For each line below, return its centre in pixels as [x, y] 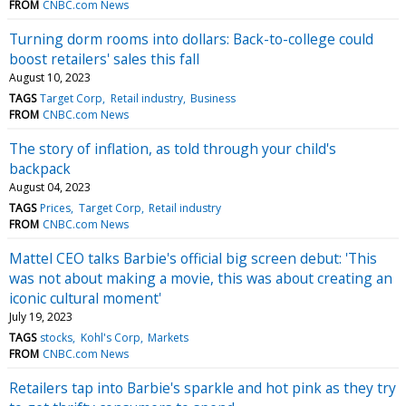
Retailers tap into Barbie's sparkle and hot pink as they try [203, 387]
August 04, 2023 [50, 187]
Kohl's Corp [110, 337]
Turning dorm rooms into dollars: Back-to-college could [191, 39]
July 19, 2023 [41, 316]
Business [213, 98]
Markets [168, 337]
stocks [57, 337]
